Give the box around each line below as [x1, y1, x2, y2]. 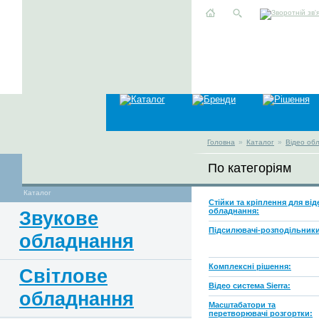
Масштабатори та [209, 300, 276, 309]
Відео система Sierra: [209, 281, 291, 290]
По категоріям [208, 161, 291, 175]
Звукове [19, 207, 98, 229]
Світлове [19, 265, 108, 287]
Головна [207, 138, 235, 146]
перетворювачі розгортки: [209, 309, 313, 318]
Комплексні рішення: [209, 262, 291, 271]
